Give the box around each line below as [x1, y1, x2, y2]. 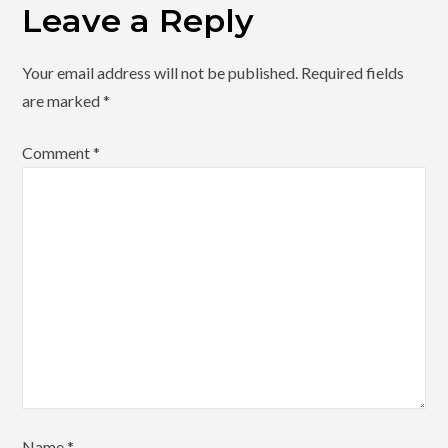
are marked [22, 91, 104, 111]
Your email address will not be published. [22, 63, 299, 83]
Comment [22, 143, 94, 163]
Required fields [301, 63, 405, 83]
